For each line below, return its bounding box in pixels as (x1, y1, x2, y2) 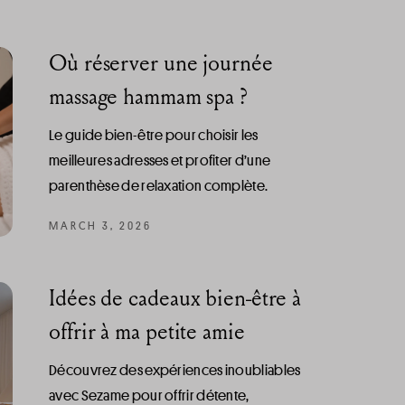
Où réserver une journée (49, 49, 273, 77)
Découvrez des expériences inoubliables (49, 360, 301, 380)
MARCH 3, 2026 (49, 216, 152, 233)
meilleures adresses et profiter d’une (49, 150, 271, 170)
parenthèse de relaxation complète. (49, 175, 268, 195)
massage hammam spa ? (49, 82, 248, 110)
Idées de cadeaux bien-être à (49, 284, 302, 312)
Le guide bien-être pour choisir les (49, 125, 259, 145)
